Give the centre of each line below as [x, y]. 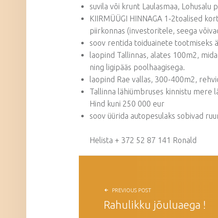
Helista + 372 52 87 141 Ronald [143, 140]
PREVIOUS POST [132, 191]
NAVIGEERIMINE [126, 156]
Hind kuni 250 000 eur [127, 104]
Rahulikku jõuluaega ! [154, 205]
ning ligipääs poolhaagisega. [137, 67]
